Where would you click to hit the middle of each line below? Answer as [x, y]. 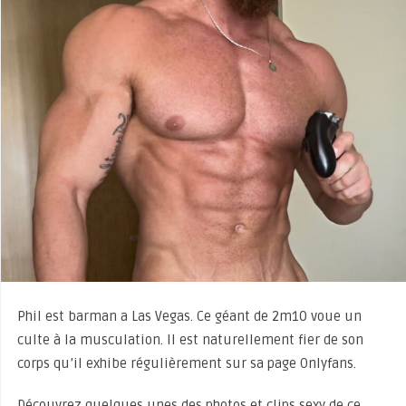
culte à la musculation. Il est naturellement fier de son [190, 340]
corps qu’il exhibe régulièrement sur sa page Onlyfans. [186, 364]
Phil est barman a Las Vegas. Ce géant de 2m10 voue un [189, 317]
